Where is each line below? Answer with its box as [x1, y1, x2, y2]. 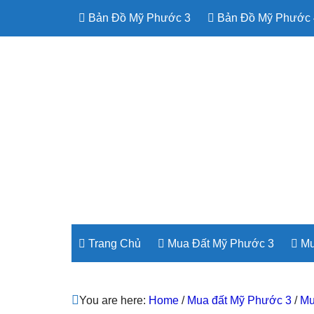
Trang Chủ [86, 238, 141, 250]
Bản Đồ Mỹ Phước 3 [86, 12, 191, 24]
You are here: [79, 294, 149, 306]
